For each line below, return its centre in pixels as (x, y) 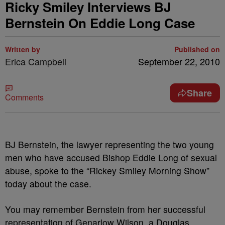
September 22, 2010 (179, 61)
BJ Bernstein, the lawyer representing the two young (109, 144)
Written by (23, 49)
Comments (24, 97)
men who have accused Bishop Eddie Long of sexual (111, 157)
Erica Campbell (36, 61)
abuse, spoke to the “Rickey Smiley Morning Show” (107, 171)
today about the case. (48, 184)
